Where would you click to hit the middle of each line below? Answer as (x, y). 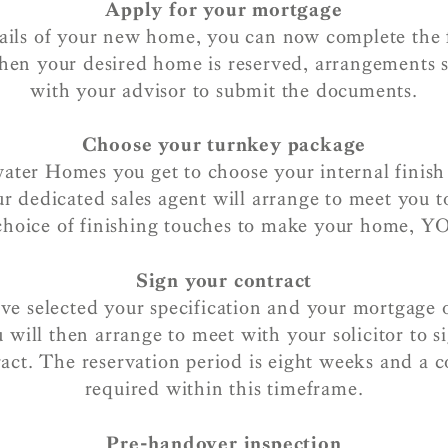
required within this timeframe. (224, 388)
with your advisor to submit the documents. (224, 89)
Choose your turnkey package (224, 144)
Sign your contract (224, 280)
